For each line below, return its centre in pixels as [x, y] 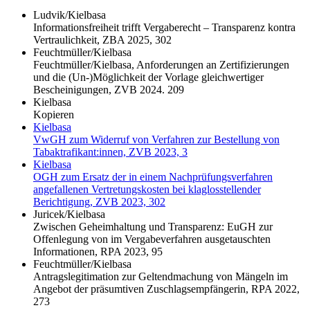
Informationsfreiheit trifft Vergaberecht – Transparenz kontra [164, 27]
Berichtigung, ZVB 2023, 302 [99, 201]
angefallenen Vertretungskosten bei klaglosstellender [147, 189]
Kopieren [54, 114]
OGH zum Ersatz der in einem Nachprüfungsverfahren [153, 176]
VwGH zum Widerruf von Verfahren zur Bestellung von [156, 139]
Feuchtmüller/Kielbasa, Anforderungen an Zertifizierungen [161, 64]
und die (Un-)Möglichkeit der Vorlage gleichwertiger [148, 77]
